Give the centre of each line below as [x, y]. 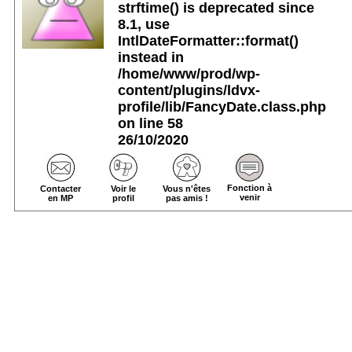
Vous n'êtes [187, 189]
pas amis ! [187, 198]
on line [142, 123]
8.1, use [143, 24]
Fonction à [250, 188]
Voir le [124, 189]
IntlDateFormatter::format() [208, 40]
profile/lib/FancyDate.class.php [222, 106]
